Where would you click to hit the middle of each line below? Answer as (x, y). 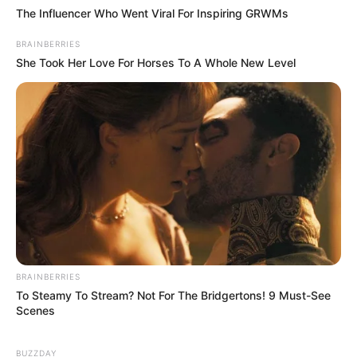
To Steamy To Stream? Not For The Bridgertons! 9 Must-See (173, 295)
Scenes (35, 310)
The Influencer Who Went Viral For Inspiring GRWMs (152, 14)
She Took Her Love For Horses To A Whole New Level (156, 63)
